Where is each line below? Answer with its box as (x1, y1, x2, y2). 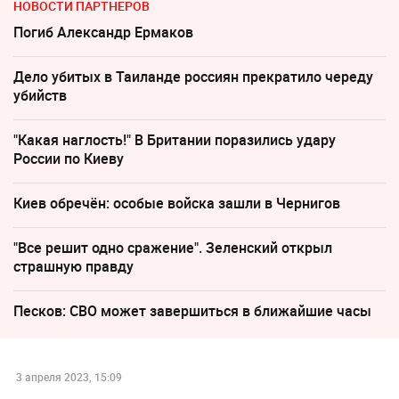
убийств (13, 85, 67, 105)
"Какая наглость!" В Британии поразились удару (13, 129, 336, 150)
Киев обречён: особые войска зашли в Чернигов (13, 192, 340, 213)
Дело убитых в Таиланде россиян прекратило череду (13, 66, 373, 86)
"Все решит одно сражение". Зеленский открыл (13, 237, 332, 257)
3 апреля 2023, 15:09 (15, 369, 122, 384)
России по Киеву (13, 148, 124, 168)
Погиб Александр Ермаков (13, 21, 193, 42)
